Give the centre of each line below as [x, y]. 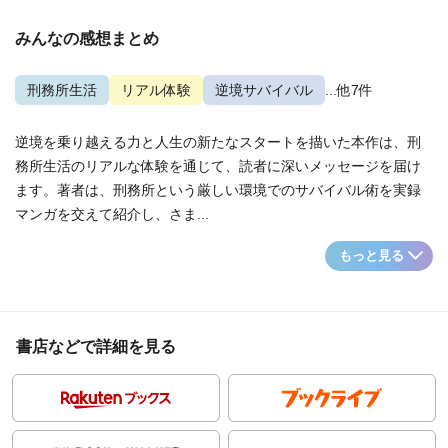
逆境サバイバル [264, 90]
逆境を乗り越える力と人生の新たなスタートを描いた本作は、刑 [218, 142]
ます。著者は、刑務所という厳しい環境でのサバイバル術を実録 [218, 190]
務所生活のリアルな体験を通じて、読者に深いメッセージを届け [218, 166]
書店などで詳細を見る [96, 346]
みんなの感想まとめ [87, 38]
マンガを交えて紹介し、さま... [112, 214]
